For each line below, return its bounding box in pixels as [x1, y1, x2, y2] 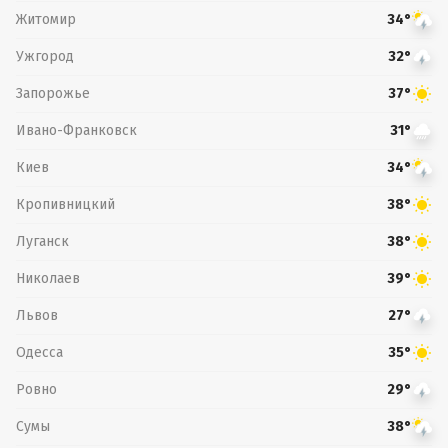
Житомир [16, 10, 76, 28]
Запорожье [16, 84, 90, 102]
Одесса [16, 343, 63, 361]
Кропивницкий [16, 195, 115, 213]
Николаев [16, 269, 80, 287]
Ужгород [16, 47, 74, 65]
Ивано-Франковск [16, 121, 137, 139]
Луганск [16, 232, 69, 250]
